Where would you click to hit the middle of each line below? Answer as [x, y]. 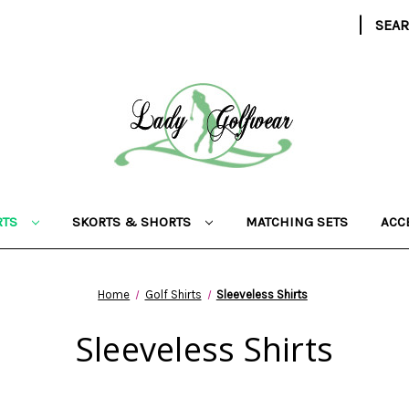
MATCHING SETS [296, 222]
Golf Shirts [173, 294]
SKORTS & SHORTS [133, 222]
